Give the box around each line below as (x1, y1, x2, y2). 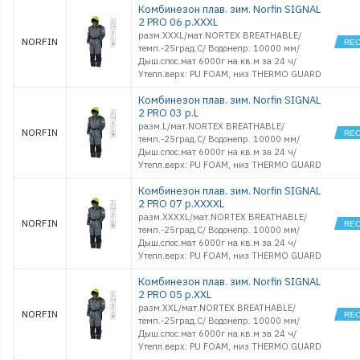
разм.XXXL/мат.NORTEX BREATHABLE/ (138, 30, 301, 41)
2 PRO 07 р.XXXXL (138, 197, 224, 211)
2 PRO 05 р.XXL (138, 288, 211, 301)
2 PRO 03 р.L (138, 106, 198, 120)
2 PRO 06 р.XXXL (138, 15, 218, 29)
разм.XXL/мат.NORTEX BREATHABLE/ (138, 302, 296, 313)
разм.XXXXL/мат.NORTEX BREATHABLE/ (138, 211, 307, 223)
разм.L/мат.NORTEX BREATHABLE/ (138, 121, 284, 132)
